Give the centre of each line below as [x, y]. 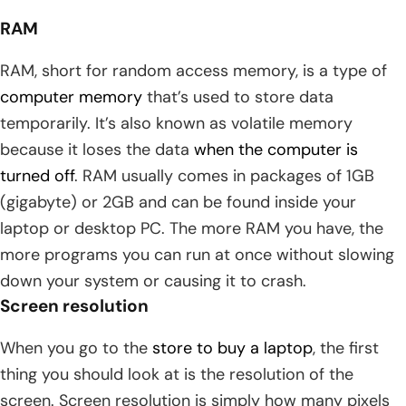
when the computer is [276, 150]
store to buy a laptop [232, 348]
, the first [346, 348]
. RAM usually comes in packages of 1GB [224, 176]
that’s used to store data [238, 97]
